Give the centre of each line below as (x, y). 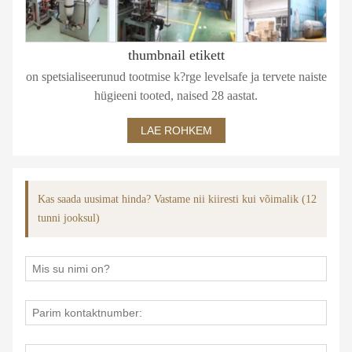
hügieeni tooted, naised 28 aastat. (176, 95)
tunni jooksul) (69, 218)
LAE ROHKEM (176, 130)
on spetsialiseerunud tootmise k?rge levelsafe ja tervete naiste (176, 76)
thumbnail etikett (176, 55)
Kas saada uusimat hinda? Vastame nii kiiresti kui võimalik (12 (177, 199)
